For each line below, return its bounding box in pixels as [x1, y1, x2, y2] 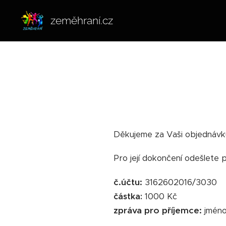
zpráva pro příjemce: [113, 205, 202, 216]
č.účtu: [113, 177, 142, 188]
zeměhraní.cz [50, 14, 113, 27]
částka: [113, 191, 142, 202]
